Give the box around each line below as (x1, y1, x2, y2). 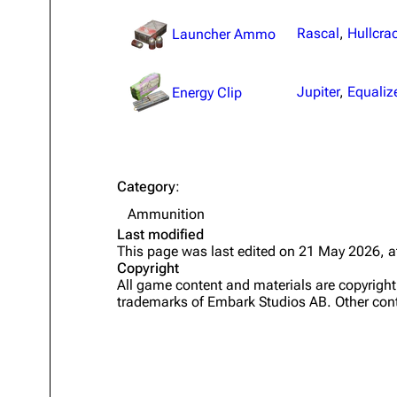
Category (117, 178, 175, 195)
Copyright (117, 260, 179, 276)
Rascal (297, 25, 339, 42)
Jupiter (297, 83, 339, 100)
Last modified (117, 226, 204, 243)
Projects (57, 19, 109, 37)
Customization (57, 147, 149, 165)
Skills (57, 115, 90, 133)
